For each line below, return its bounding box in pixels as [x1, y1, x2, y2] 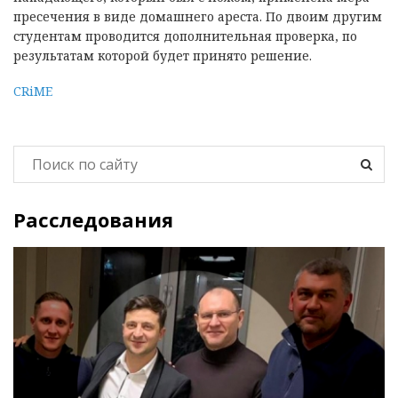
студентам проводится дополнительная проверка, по [13, 28, 357, 45]
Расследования [13, 206, 173, 234]
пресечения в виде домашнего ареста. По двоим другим [13, 8, 382, 26]
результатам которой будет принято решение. [13, 47, 312, 65]
